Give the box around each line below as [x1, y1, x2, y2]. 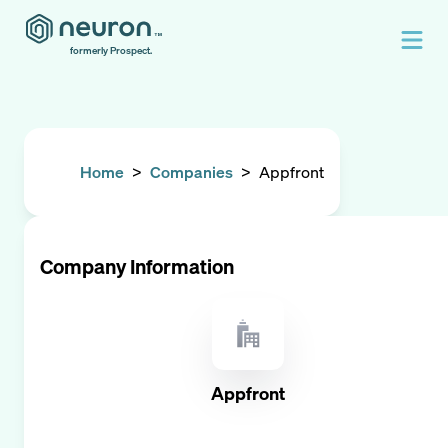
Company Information [40, 253, 234, 280]
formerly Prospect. [70, 44, 152, 57]
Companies [150, 161, 233, 183]
